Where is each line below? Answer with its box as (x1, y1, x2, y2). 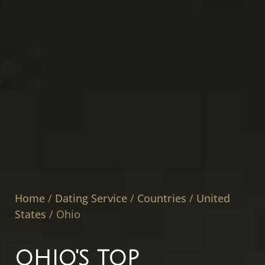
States (15, 207, 46, 222)
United (196, 191, 230, 206)
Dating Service (55, 191, 127, 206)
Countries (137, 191, 186, 206)
